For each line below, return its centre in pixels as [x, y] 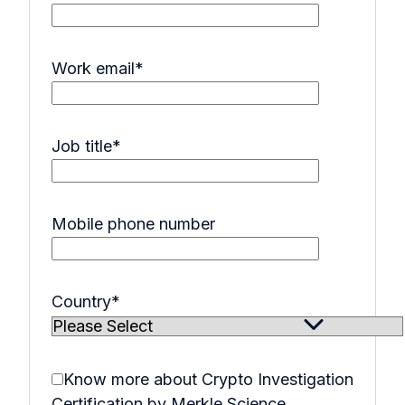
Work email [93, 69]
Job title [82, 146]
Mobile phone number [133, 224]
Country [81, 302]
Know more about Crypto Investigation [208, 380]
